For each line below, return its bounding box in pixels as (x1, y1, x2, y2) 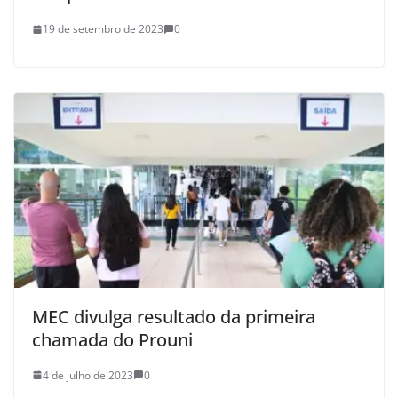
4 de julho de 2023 (43, 367, 133, 383)
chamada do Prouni (32, 327, 193, 352)
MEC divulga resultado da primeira (32, 304, 315, 329)
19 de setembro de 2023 (43, 21, 163, 37)
